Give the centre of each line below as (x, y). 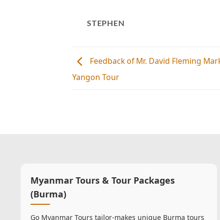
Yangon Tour (96, 77)
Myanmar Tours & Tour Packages (103, 180)
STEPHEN (106, 23)
